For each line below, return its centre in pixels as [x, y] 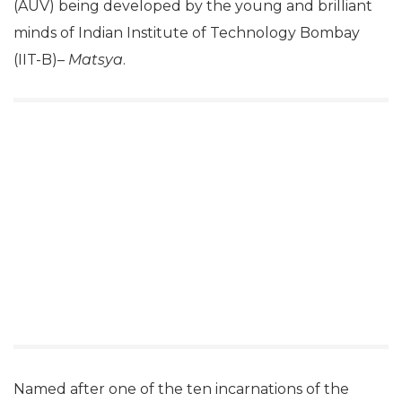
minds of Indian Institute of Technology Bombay [187, 33]
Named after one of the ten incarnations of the [181, 389]
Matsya [96, 60]
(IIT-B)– [41, 60]
